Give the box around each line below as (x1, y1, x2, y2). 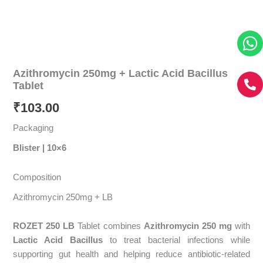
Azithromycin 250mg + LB (13, 192, 113, 202)
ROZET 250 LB (13, 221, 75, 231)
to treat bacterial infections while (103, 235, 250, 245)
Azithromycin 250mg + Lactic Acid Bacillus (13, 67, 228, 80)
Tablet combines (75, 221, 144, 231)
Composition (13, 172, 62, 182)
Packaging (13, 123, 54, 133)
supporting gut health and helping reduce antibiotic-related (13, 249, 250, 259)
